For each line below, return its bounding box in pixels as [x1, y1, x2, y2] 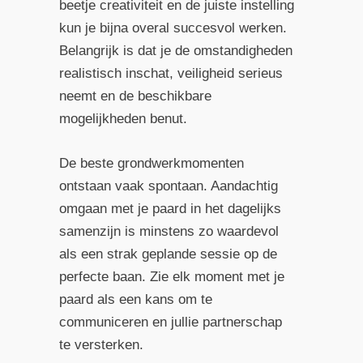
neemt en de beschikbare [58, 88, 211, 104]
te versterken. [58, 336, 143, 352]
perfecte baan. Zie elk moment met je [58, 268, 284, 284]
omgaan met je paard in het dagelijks [58, 200, 281, 216]
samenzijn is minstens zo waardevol [58, 223, 279, 239]
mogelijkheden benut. [58, 110, 187, 126]
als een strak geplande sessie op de [58, 246, 277, 262]
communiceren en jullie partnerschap [58, 314, 282, 330]
